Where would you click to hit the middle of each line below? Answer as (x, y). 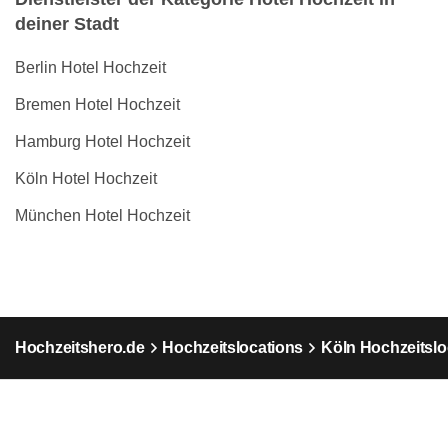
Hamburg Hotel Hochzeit (102, 141)
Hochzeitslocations (233, 347)
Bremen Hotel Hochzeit (97, 104)
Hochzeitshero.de (80, 347)
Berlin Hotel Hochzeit (90, 67)
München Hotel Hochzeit (102, 215)
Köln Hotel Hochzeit (86, 178)
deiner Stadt (67, 24)
